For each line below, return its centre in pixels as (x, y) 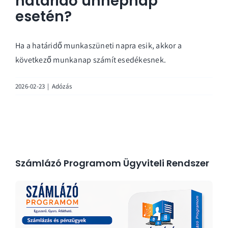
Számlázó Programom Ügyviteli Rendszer (112, 163)
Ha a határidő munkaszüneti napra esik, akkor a (99, 45)
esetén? (44, 17)
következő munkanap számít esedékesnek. (91, 60)
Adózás (62, 86)
